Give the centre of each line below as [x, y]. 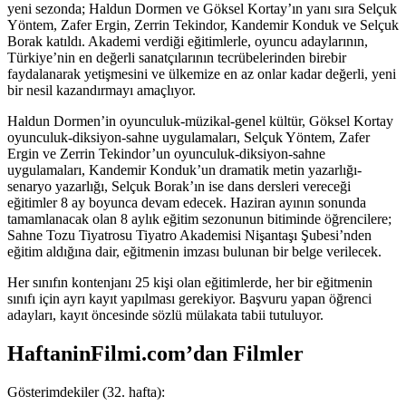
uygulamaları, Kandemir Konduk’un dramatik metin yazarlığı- [184, 170]
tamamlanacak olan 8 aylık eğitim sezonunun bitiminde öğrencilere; [199, 219]
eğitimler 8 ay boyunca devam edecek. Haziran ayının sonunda [187, 203]
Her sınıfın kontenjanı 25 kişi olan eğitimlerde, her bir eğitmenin [190, 283]
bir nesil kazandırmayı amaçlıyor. [101, 91]
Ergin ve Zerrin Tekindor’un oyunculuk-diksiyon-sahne [166, 154]
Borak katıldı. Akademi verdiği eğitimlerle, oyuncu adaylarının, [188, 42]
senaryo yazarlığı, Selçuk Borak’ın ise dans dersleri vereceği [179, 187]
